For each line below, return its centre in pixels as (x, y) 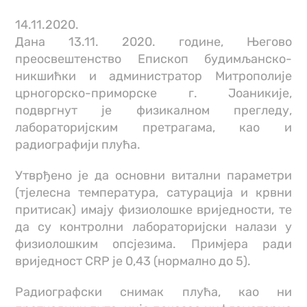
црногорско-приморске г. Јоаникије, (153, 93)
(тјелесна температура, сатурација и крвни (153, 192)
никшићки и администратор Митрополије (153, 76)
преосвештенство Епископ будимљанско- (153, 59)
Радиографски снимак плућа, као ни (153, 292)
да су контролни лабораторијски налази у (153, 226)
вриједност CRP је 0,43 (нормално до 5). (133, 261)
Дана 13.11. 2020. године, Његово (153, 41)
